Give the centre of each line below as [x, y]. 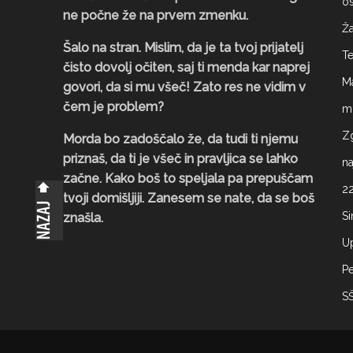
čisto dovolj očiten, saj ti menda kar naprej [186, 67]
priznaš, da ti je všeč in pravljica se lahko [180, 159]
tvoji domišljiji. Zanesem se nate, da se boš [189, 198]
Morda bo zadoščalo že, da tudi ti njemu [180, 139]
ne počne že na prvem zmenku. [156, 15]
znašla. [83, 218]
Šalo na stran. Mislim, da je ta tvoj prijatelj [183, 48]
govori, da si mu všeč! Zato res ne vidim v [184, 87]
